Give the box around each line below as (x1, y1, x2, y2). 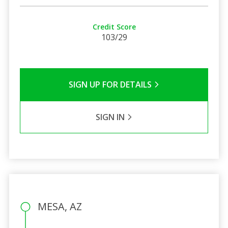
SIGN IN (95, 111, 127, 123)
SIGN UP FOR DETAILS (68, 78, 154, 90)
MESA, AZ (37, 199, 82, 213)
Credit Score (92, 21, 136, 32)
